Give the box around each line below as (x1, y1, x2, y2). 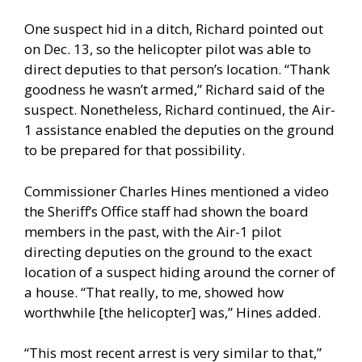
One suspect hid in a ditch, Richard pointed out (24, 19, 323, 39)
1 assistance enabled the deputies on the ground (24, 120, 335, 140)
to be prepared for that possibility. (24, 141, 245, 160)
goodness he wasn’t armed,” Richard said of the (24, 80, 325, 99)
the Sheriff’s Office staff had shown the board (24, 201, 309, 221)
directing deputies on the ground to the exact (24, 242, 312, 261)
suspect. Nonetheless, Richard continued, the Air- (24, 100, 335, 120)
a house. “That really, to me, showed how (24, 282, 284, 301)
